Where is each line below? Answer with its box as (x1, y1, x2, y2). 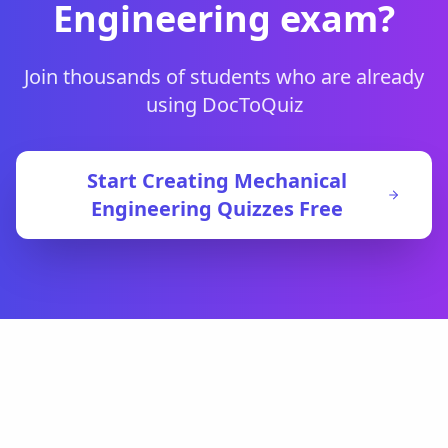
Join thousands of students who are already (24, 63, 424, 90)
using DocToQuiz (145, 91, 303, 118)
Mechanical (234, 167, 348, 194)
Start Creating (87, 167, 235, 194)
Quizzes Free (212, 195, 344, 222)
